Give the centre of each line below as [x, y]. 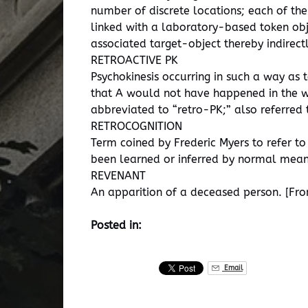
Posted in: [116, 225]
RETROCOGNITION [136, 126]
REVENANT [118, 176]
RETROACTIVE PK [134, 60]
